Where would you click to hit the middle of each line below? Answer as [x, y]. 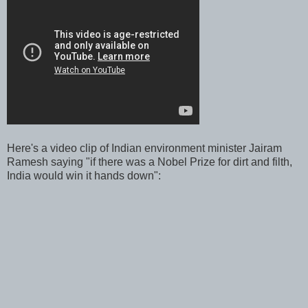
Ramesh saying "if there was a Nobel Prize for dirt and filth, [150, 162]
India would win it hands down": [84, 175]
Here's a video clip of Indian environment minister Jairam [144, 148]
